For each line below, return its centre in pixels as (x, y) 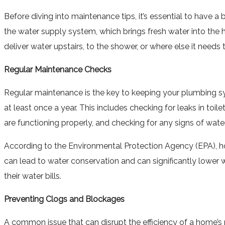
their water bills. (33, 176)
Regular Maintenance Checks (58, 69)
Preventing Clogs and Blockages (64, 199)
